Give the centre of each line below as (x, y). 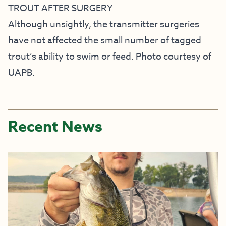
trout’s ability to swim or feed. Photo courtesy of (110, 57)
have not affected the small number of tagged (105, 41)
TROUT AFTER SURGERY (61, 9)
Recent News (55, 127)
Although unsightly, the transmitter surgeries (104, 25)
